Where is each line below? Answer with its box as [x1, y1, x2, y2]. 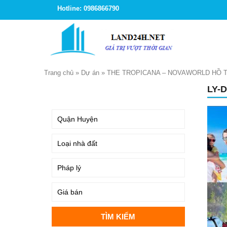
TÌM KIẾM [54, 87, 85, 95]
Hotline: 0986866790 [57, 5, 119, 12]
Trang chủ [44, 69, 73, 77]
